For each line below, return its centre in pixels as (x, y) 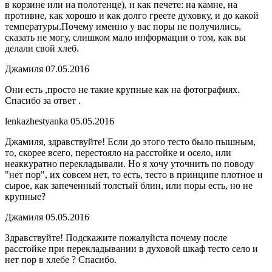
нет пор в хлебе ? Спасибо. (61, 260)
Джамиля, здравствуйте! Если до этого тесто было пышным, (130, 142)
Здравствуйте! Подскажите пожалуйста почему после (116, 238)
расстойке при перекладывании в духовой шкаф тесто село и (131, 249)
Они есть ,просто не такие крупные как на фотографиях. (122, 90)
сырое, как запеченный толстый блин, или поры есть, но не (129, 186)
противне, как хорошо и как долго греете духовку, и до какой (132, 16)
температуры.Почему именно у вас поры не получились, (123, 27)
